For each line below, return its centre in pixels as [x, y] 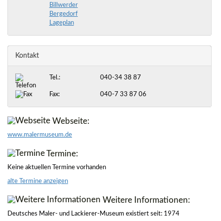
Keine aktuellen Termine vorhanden [57, 168]
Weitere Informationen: [145, 200]
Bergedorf [63, 14]
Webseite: [70, 121]
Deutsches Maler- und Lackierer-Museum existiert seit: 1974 [93, 214]
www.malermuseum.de [40, 135]
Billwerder [63, 5]
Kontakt [27, 56]
